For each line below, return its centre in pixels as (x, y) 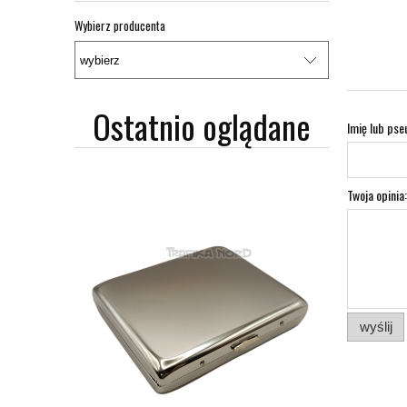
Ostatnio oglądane (202, 127)
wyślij (376, 326)
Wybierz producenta (120, 25)
